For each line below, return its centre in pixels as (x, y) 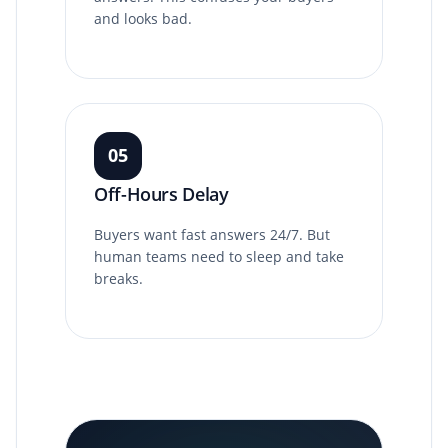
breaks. (118, 278)
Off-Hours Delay (161, 193)
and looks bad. (143, 18)
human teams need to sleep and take (219, 256)
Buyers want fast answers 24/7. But (212, 234)
